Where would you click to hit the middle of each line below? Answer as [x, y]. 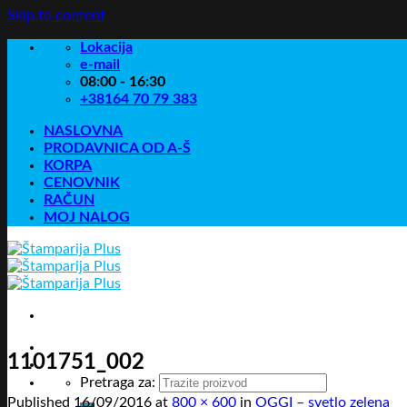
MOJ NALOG [87, 217]
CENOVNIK [82, 183]
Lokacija [106, 47]
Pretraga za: [118, 382]
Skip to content [56, 15]
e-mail [100, 65]
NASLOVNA [83, 131]
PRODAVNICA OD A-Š [117, 148]
